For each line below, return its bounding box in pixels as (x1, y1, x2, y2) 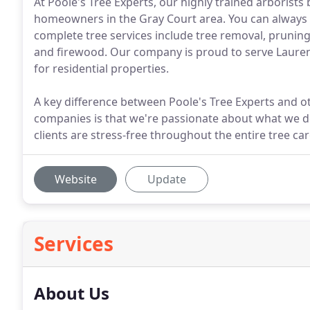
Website (54, 172, 97, 187)
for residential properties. (34, 61, 169, 76)
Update (147, 172, 186, 187)
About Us (34, 282, 109, 304)
